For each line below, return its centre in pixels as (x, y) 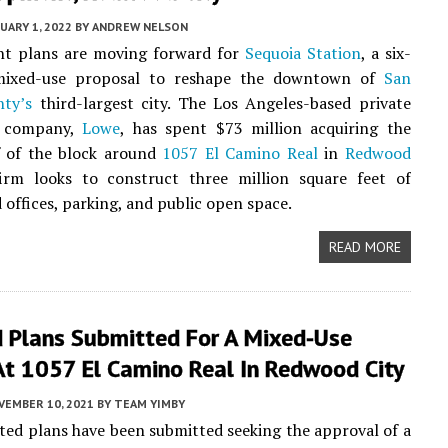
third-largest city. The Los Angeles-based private (221, 103)
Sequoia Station (302, 53)
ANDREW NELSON (140, 26)
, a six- (385, 53)
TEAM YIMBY (149, 403)
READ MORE (364, 247)
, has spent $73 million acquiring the (265, 128)
